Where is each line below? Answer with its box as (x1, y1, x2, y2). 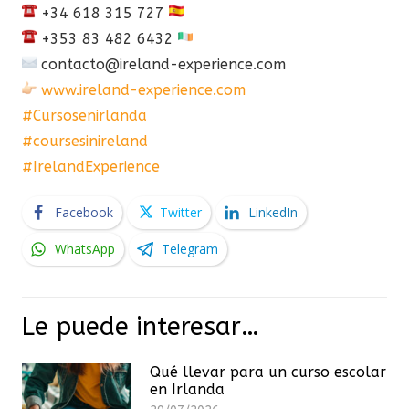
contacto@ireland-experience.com (37, 55, 286, 73)
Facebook (55, 203, 113, 221)
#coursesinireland (22, 131, 148, 150)
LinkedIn (248, 203, 298, 221)
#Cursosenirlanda (22, 106, 147, 124)
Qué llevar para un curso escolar (150, 362, 386, 381)
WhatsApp (55, 239, 115, 257)
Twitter (160, 203, 202, 221)
